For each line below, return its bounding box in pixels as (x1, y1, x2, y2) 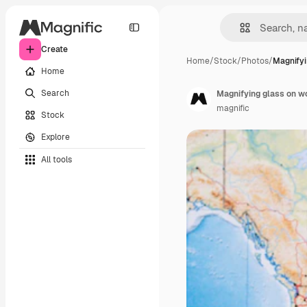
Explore (41, 131, 70, 143)
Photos (241, 56, 269, 66)
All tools (41, 153, 72, 165)
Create (41, 44, 68, 55)
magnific (217, 103, 249, 114)
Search (41, 87, 69, 99)
